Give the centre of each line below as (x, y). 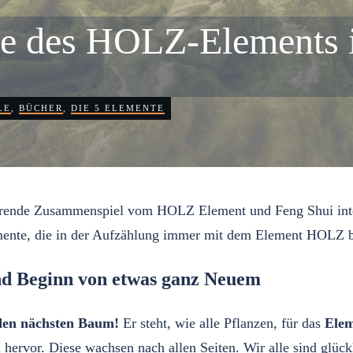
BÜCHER (41, 108)
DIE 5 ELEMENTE (117, 108)
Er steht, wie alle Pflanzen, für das (222, 323)
